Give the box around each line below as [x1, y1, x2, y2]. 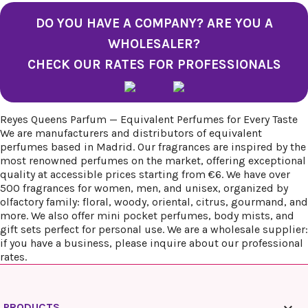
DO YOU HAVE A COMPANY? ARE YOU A [35, 15, 273, 32]
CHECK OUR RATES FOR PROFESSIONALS [27, 56, 281, 73]
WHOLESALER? [108, 36, 200, 52]
